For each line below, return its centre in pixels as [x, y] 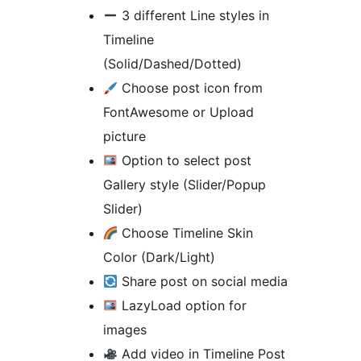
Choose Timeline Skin [186, 232]
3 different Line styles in [194, 15]
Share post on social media [203, 281]
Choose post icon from [191, 87]
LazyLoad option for [183, 305]
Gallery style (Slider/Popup [185, 184]
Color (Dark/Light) [159, 257]
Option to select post [185, 160]
